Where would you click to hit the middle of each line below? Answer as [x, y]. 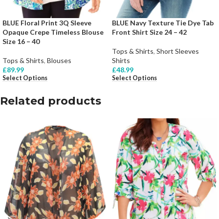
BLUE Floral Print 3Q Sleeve [47, 23]
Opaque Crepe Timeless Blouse [53, 32]
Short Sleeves [178, 51]
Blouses [59, 61]
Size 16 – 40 [21, 42]
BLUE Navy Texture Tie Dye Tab [163, 23]
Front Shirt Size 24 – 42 [149, 32]
